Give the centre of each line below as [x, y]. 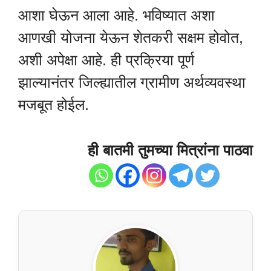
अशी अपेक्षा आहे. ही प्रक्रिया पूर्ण [106, 60]
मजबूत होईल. [54, 105]
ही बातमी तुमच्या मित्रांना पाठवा [170, 150]
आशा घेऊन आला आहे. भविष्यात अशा [116, 15]
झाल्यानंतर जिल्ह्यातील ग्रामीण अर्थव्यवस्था [132, 83]
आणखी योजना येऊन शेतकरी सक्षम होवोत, [131, 38]
